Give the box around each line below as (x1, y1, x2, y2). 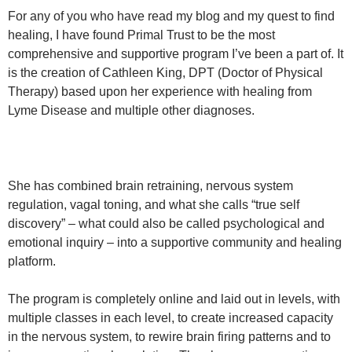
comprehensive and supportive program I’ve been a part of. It (8, 47, 343, 60)
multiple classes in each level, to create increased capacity (8, 311, 333, 324)
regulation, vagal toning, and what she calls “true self (8, 198, 299, 211)
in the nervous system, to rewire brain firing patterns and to (8, 330, 331, 343)
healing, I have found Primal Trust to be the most (8, 28, 275, 42)
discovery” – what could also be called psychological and (8, 217, 324, 230)
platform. (8, 255, 56, 268)
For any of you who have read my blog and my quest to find (8, 9, 335, 23)
